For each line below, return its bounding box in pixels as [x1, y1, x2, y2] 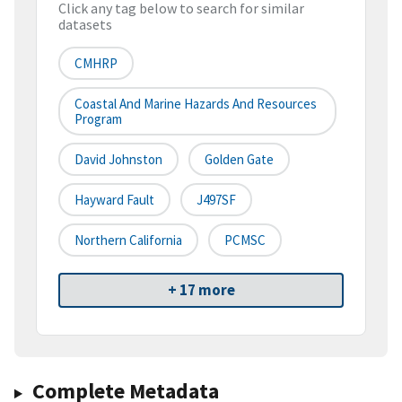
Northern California [74, 232, 182, 249]
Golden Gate [205, 151, 274, 169]
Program [74, 110, 122, 128]
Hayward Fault [74, 191, 154, 209]
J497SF [197, 191, 236, 209]
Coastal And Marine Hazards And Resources [74, 95, 317, 113]
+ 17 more [167, 280, 235, 301]
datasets [58, 15, 112, 34]
